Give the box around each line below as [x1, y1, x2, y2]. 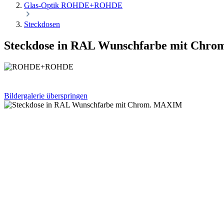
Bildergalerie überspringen [4, 91, 87, 100]
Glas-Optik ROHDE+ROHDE [24, 1, 122, 9]
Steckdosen [24, 20, 60, 28]
